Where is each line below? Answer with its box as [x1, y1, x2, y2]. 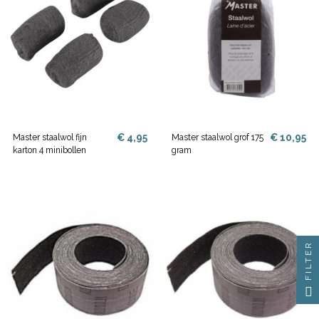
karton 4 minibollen [13, 145, 87, 156]
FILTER [303, 240, 313, 281]
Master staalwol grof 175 [172, 132, 264, 143]
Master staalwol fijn [13, 132, 88, 143]
